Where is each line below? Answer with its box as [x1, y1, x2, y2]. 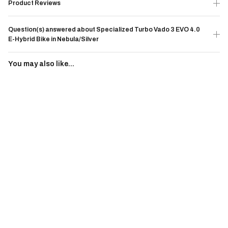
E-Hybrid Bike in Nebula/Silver [8, 34, 99, 44]
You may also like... [8, 58, 74, 70]
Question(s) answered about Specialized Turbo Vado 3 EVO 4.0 [8, 24, 200, 35]
